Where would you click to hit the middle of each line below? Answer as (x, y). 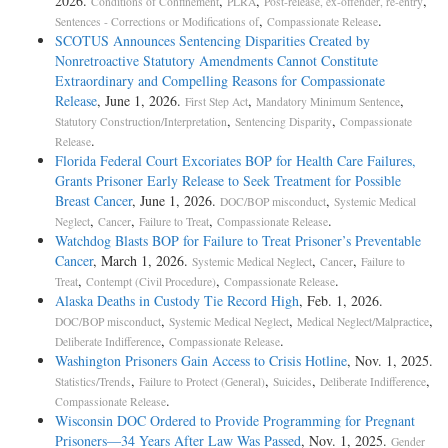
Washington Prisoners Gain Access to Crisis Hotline (201, 360)
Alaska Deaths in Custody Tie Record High (177, 300)
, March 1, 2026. (142, 260)
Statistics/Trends (93, 381)
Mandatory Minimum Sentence (328, 101)
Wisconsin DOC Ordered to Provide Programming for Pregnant (235, 420)
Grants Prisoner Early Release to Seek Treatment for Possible (228, 180)
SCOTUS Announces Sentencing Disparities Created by (212, 40)
